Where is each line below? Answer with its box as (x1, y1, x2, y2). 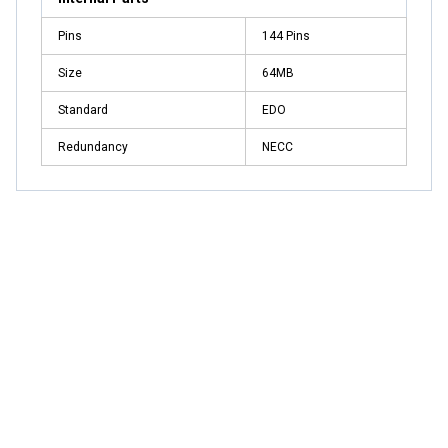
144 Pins (262, 28, 310, 43)
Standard (58, 102, 108, 117)
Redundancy (58, 139, 128, 154)
